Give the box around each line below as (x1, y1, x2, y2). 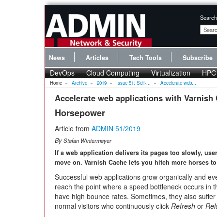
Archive (72, 79, 87, 86)
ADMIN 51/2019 (92, 123, 140, 133)
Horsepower (55, 106, 105, 119)
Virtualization (151, 67, 190, 77)
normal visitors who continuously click (55, 201, 171, 211)
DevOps (50, 67, 75, 77)
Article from (55, 123, 92, 133)
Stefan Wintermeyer (63, 136, 111, 144)
